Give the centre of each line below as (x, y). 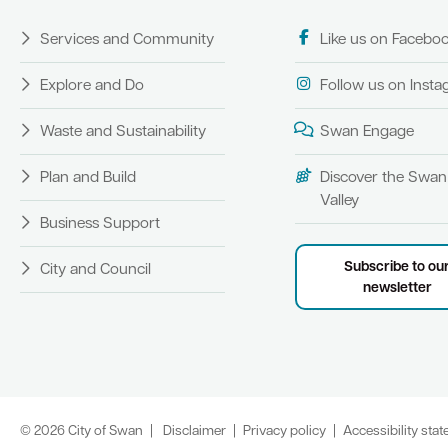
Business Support (100, 223)
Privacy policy (284, 431)
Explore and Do (92, 85)
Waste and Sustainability (123, 131)
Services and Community (127, 39)
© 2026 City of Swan (81, 431)
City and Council (95, 269)
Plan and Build (88, 177)
